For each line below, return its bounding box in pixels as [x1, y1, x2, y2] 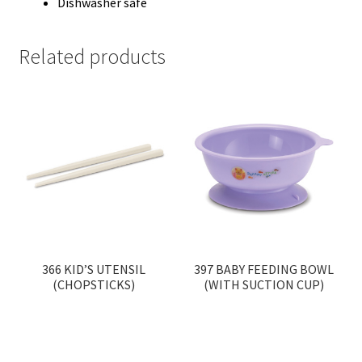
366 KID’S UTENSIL [42, 261, 146, 278]
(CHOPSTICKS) [53, 276, 136, 293]
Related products [18, 43, 166, 69]
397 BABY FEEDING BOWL [194, 261, 335, 278]
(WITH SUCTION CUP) [204, 276, 325, 293]
